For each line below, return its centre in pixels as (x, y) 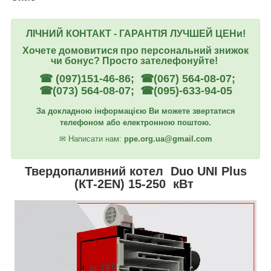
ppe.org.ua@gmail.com (168, 139)
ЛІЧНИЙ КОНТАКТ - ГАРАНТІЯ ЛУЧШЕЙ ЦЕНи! (135, 33)
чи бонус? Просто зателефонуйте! (135, 60)
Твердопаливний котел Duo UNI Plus (135, 171)
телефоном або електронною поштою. (135, 123)
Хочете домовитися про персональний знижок (135, 50)
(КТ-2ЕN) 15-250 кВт (135, 184)
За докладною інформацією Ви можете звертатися (135, 111)
